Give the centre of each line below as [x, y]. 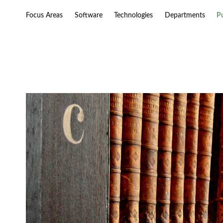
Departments [185, 15]
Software [88, 15]
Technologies [134, 15]
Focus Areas [44, 15]
